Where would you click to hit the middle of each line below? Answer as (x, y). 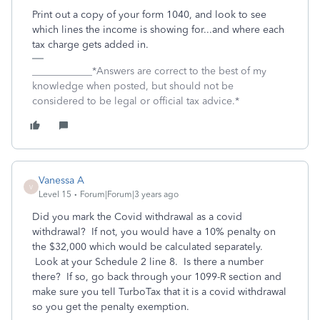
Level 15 (55, 194)
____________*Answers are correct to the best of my (149, 71)
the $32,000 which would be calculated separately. (147, 247)
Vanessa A (61, 180)
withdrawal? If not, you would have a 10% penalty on (154, 232)
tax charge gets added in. (90, 45)
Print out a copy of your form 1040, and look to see (149, 15)
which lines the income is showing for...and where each (158, 30)
